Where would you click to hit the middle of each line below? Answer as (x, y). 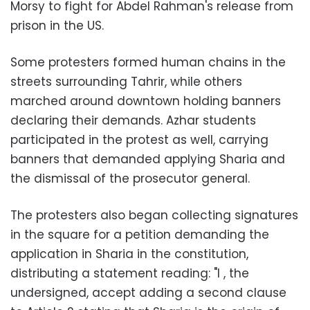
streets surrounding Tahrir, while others (126, 81)
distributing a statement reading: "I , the (130, 273)
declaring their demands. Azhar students (133, 120)
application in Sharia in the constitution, (129, 254)
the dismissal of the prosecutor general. (130, 178)
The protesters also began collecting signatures (154, 215)
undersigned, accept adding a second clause (148, 292)
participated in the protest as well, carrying (139, 139)
